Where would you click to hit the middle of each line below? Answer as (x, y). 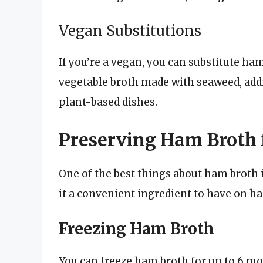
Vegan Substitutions (130, 31)
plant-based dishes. (108, 102)
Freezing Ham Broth (136, 229)
